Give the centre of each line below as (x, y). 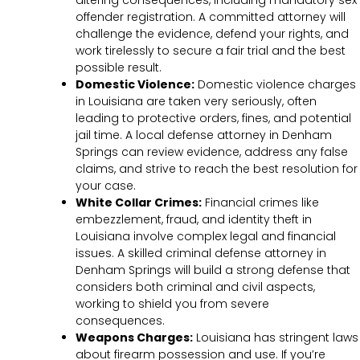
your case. (106, 185)
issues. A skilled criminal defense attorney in (201, 253)
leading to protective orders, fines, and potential (213, 118)
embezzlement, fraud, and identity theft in (194, 219)
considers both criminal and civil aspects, (195, 286)
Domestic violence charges (275, 84)
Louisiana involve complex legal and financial (206, 236)
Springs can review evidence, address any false (212, 151)
